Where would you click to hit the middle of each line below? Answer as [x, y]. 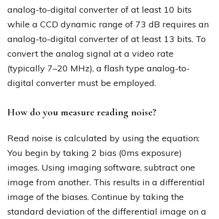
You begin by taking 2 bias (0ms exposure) [95, 153]
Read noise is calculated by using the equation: [103, 138]
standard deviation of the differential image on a [107, 211]
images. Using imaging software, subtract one [101, 167]
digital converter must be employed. [82, 83]
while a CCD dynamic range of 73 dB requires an [108, 24]
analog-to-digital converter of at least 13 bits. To [107, 39]
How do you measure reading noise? [82, 112]
